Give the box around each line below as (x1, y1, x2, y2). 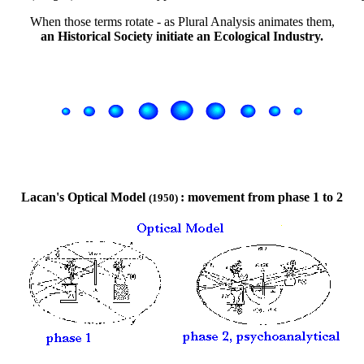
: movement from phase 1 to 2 (180, 190, 343, 205)
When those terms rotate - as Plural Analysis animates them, (29, 15, 335, 29)
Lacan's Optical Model (21, 190, 149, 205)
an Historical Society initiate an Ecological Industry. (41, 29, 323, 44)
